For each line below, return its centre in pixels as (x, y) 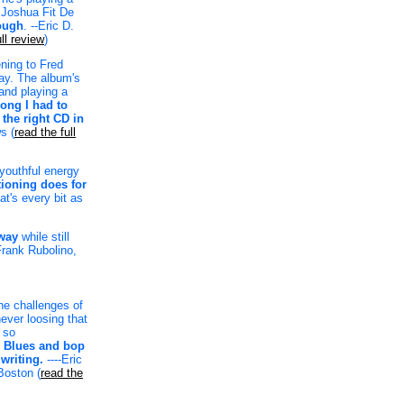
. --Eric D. (49, 26)
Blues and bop (44, 346)
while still (44, 237)
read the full (45, 132)
